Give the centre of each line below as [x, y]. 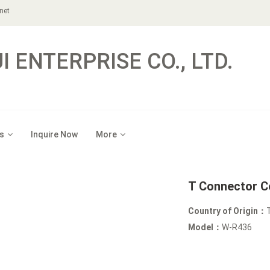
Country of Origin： [228, 211]
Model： [205, 227]
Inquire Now [54, 134]
